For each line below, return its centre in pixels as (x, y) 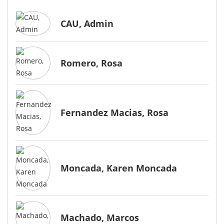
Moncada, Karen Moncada (119, 168)
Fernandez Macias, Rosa (114, 112)
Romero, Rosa (91, 63)
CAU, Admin (87, 23)
